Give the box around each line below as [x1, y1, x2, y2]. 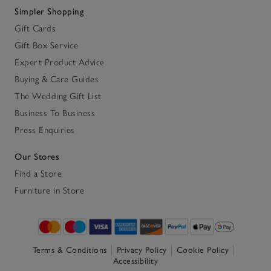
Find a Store [15, 168, 62, 179]
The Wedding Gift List [15, 90, 102, 102]
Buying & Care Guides [15, 73, 99, 85]
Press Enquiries [15, 124, 75, 135]
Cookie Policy [176, 244, 229, 255]
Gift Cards [15, 22, 56, 34]
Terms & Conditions [32, 244, 107, 255]
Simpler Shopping [15, 5, 83, 17]
